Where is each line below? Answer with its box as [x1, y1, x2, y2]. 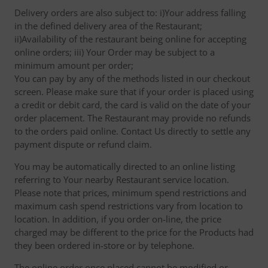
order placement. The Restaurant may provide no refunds [14, 112, 251, 124]
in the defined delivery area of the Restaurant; [14, 20, 202, 32]
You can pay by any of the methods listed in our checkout [14, 72, 250, 84]
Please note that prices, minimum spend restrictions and [14, 187, 246, 199]
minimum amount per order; [14, 59, 133, 71]
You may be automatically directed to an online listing [14, 160, 235, 172]
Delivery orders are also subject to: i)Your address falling [14, 7, 246, 19]
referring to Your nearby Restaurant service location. [14, 173, 229, 185]
